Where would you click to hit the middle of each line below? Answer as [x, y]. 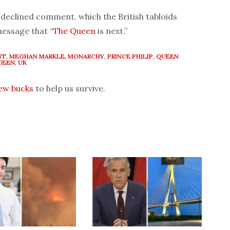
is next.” [111, 31]
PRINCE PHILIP [130, 56]
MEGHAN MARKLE [37, 56]
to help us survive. [69, 89]
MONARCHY [86, 56]
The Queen [74, 31]
